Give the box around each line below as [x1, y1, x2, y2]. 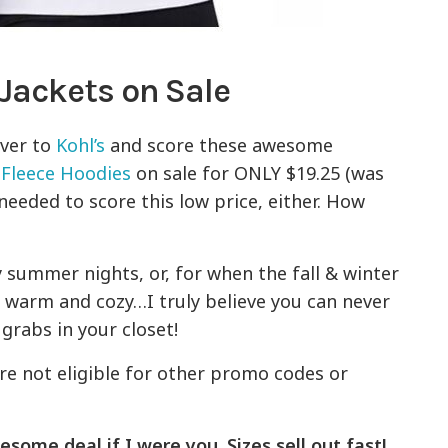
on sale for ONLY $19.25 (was [131, 161, 385, 186]
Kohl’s [56, 133, 106, 158]
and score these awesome [105, 133, 334, 158]
